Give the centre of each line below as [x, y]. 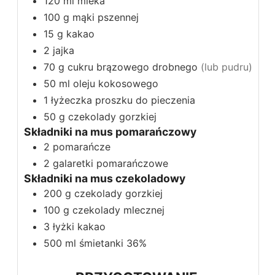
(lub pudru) [227, 67]
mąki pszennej [106, 17]
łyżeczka [72, 100]
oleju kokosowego [116, 83]
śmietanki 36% [113, 243]
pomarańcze [82, 146]
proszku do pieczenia [145, 100]
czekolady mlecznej [118, 210]
